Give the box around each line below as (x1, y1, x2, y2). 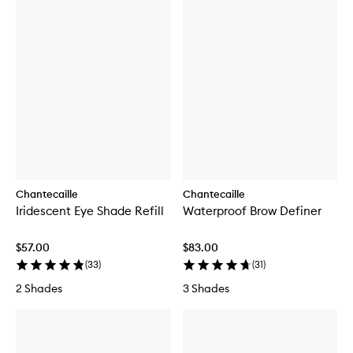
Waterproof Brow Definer (183, 203, 321, 218)
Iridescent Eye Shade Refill (16, 203, 164, 218)
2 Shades (16, 281, 62, 295)
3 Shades (183, 281, 229, 295)
